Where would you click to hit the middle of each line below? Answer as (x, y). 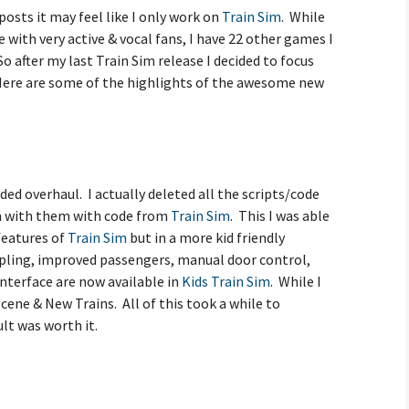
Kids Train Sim (226, 281)
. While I (296, 281)
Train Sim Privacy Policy (80, 82)
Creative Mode (56, 27)
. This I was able (280, 215)
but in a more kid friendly (206, 237)
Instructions (50, 41)
